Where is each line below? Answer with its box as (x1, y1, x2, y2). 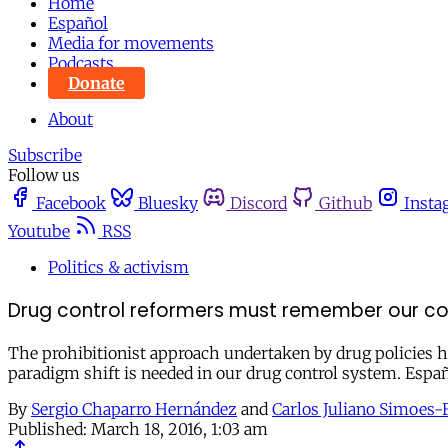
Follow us (8, 165, 80, 185)
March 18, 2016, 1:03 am (91, 419, 268, 440)
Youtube (8, 221, 70, 241)
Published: (8, 419, 87, 440)
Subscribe (8, 145, 82, 165)
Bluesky (138, 193, 198, 213)
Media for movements (48, 33, 214, 53)
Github (319, 193, 372, 213)
